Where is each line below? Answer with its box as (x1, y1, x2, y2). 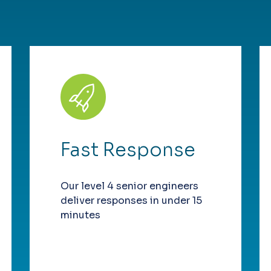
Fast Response (60, 139, 195, 162)
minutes (60, 209, 100, 222)
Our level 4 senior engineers (60, 180, 198, 193)
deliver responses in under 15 (60, 194, 202, 207)
